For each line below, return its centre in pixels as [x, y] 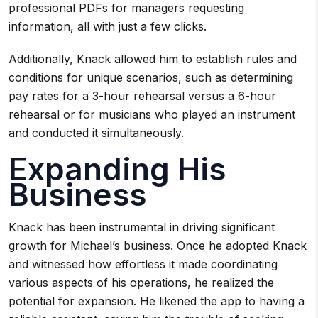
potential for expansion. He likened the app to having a [157, 301]
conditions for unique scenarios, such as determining [151, 77]
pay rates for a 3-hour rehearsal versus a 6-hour [142, 95]
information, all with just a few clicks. [108, 26]
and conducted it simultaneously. [96, 132]
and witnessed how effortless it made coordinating [143, 264]
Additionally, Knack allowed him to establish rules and [153, 59]
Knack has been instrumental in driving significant [142, 227]
